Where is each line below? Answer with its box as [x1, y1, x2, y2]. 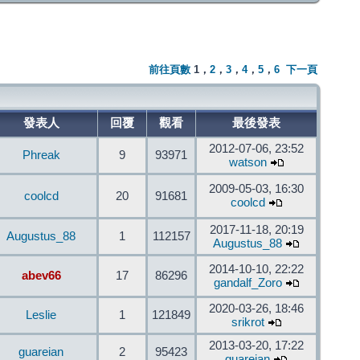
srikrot [231, 316, 264, 329]
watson [228, 156, 267, 169]
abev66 [21, 269, 61, 282]
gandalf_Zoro [213, 276, 282, 289]
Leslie [26, 309, 56, 321]
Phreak [22, 149, 60, 162]
